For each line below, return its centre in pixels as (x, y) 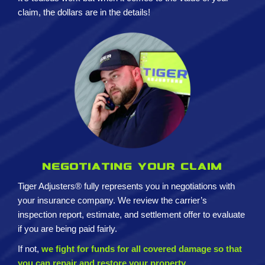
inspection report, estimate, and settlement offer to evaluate (131, 215)
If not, (30, 249)
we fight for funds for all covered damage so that (142, 249)
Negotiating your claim (132, 168)
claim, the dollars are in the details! (85, 12)
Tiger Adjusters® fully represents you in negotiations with (126, 186)
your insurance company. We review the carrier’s (112, 201)
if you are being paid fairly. (69, 229)
